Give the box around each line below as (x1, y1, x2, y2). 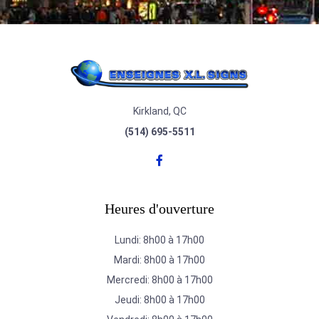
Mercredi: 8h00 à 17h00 (106, 273, 213, 286)
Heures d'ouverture (105, 200, 214, 216)
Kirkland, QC (132, 105, 187, 117)
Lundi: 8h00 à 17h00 (115, 234, 204, 246)
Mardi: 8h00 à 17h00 (114, 253, 205, 266)
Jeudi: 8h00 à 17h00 (114, 293, 205, 305)
